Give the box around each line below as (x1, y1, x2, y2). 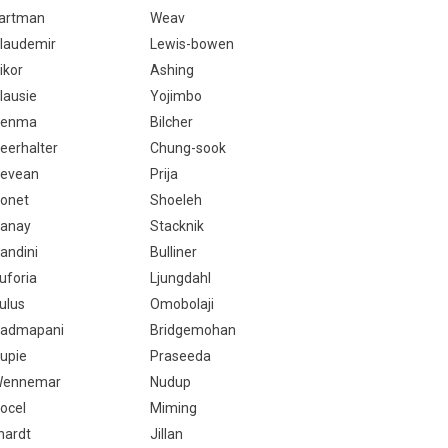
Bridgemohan (149, 322, 236, 338)
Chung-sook (149, 140, 226, 156)
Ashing (149, 62, 194, 78)
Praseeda (149, 348, 211, 364)
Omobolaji (149, 296, 214, 312)
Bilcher (149, 114, 193, 130)
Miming (149, 400, 197, 416)
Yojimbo (149, 88, 202, 104)
